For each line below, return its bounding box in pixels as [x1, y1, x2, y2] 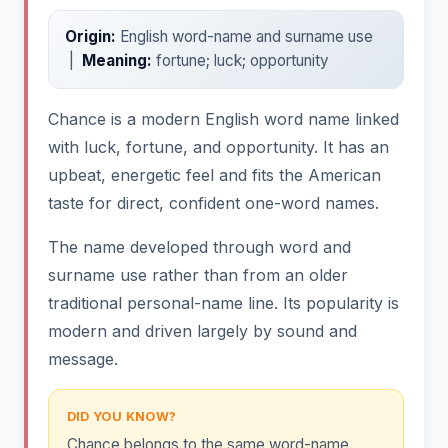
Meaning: [82, 51, 152, 71]
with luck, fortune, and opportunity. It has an [48, 136, 389, 157]
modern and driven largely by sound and [48, 320, 357, 341]
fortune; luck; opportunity [152, 51, 329, 71]
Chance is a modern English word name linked [48, 108, 399, 129]
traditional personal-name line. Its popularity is [48, 292, 399, 313]
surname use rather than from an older [48, 264, 348, 285]
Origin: [65, 27, 116, 47]
